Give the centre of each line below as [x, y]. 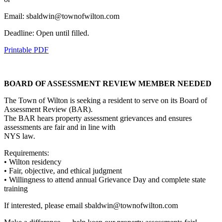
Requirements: [27, 153]
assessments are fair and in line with [60, 127]
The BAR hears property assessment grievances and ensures [98, 118]
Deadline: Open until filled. [47, 33]
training [16, 188]
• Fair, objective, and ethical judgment [63, 170]
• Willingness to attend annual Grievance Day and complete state [105, 179]
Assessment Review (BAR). [48, 109]
